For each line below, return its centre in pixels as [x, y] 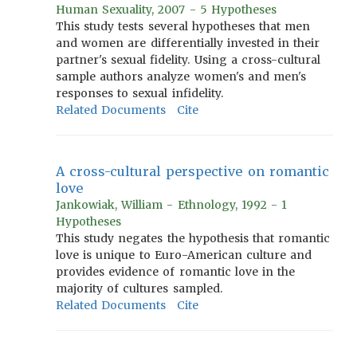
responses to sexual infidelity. [139, 93]
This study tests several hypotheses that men [183, 26]
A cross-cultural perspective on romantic [192, 171]
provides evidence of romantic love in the [176, 272]
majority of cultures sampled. [139, 288]
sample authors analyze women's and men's [181, 76]
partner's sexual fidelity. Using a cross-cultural [188, 60]
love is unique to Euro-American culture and [184, 255]
